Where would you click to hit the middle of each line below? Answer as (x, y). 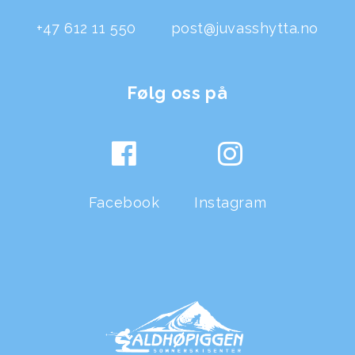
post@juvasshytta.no (244, 28)
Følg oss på (177, 94)
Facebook (124, 203)
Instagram (231, 203)
